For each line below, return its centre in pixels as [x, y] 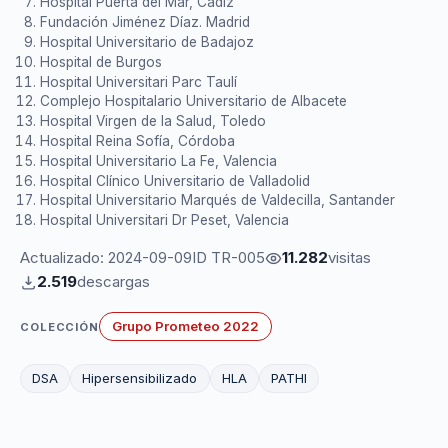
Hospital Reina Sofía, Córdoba [137, 141]
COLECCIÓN [60, 326]
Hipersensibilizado [140, 378]
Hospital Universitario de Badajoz [147, 42]
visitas [349, 258]
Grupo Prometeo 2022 [185, 326]
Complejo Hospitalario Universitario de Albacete [193, 101]
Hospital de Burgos [101, 61]
